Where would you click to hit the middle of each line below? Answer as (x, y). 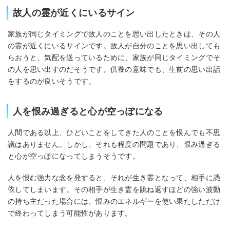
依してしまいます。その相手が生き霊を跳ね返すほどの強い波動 (114, 190)
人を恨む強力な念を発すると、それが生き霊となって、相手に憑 (114, 178)
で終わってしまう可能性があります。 (70, 213)
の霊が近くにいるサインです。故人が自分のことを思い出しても (114, 45)
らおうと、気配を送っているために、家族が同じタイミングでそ (114, 57)
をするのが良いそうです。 (52, 81)
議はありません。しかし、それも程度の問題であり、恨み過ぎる (114, 144)
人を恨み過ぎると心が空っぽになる (88, 111)
